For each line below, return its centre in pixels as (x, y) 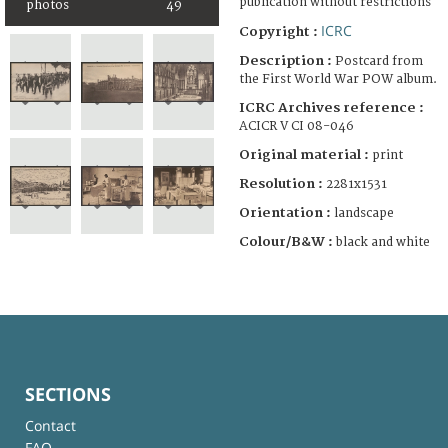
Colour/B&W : (287, 241)
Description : (287, 60)
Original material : (305, 154)
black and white (383, 242)
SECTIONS (68, 393)
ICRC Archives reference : (331, 107)
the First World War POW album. (338, 79)
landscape (364, 213)
